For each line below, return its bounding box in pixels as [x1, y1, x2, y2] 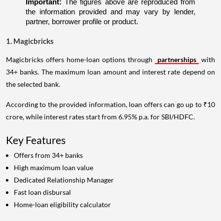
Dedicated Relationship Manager [14, 175, 114, 184]
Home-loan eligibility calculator [14, 200, 111, 209]
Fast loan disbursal [14, 187, 71, 196]
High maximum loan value [14, 163, 93, 172]
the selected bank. [6, 79, 60, 88]
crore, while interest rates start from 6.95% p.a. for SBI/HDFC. [6, 112, 195, 121]
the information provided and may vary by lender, [26, 7, 195, 16]
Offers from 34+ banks [14, 150, 83, 159]
